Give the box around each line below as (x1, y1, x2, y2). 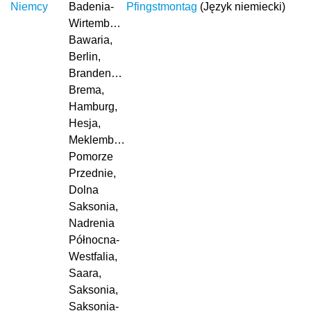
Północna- (68, 234, 119, 246)
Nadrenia (68, 217, 115, 229)
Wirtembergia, (68, 17, 137, 29)
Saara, (68, 267, 101, 279)
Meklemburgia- (68, 134, 142, 146)
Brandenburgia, (68, 67, 145, 79)
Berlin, (68, 51, 101, 62)
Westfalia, (68, 251, 117, 262)
